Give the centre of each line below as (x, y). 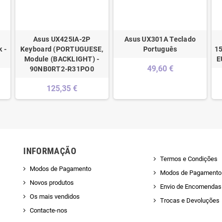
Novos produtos (52, 183)
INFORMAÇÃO (50, 151)
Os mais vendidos (55, 197)
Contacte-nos (49, 211)
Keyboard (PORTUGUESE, (62, 49)
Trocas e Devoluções (190, 201)
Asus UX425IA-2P (62, 39)
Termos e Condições (189, 159)
